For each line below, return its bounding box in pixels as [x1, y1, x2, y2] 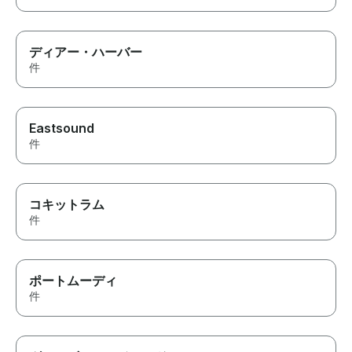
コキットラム [29, 196, 104, 213]
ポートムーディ [29, 273, 117, 289]
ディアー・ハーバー [29, 44, 142, 60]
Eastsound [29, 120, 94, 137]
